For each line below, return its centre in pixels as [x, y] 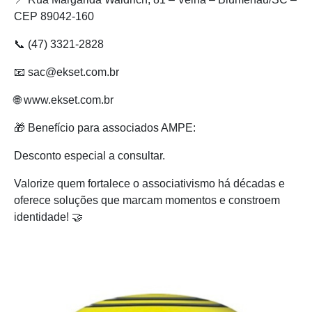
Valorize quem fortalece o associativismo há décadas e [149, 183]
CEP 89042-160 [54, 16]
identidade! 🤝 [48, 217]
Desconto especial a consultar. [89, 155]
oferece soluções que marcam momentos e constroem [147, 200]
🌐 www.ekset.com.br [64, 100]
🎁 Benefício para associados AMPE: [105, 127]
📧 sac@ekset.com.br [67, 72]
